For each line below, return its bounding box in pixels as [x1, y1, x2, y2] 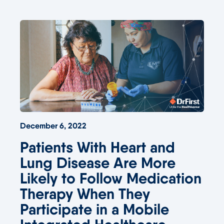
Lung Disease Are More [20, 153, 175, 172]
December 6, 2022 [20, 120, 86, 130]
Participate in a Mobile [20, 200, 169, 218]
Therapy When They [20, 184, 150, 203]
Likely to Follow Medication [20, 169, 201, 187]
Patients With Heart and [20, 138, 175, 156]
